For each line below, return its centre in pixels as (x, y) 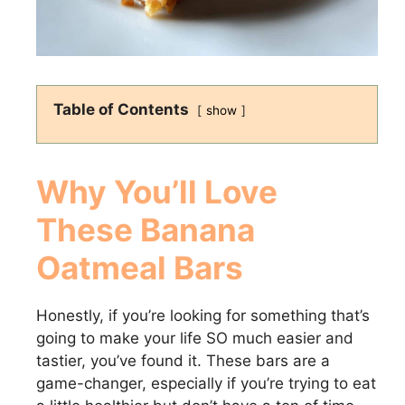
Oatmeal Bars (140, 267)
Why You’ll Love (157, 191)
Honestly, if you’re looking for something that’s (203, 315)
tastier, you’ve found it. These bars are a (183, 360)
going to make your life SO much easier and (195, 338)
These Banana (146, 229)
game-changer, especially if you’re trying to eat (206, 383)
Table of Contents (121, 109)
